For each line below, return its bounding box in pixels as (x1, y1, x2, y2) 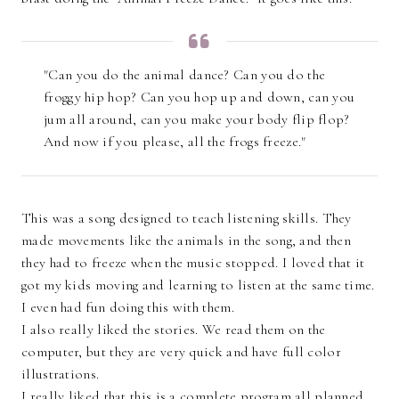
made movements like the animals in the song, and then (21, 232, 351, 250)
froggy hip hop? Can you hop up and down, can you (44, 88, 355, 107)
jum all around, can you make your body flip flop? (44, 110, 350, 129)
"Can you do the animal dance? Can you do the (44, 66, 326, 85)
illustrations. (21, 365, 100, 384)
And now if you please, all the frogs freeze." (44, 133, 306, 151)
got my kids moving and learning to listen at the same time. (21, 276, 375, 295)
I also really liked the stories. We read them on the (21, 321, 326, 339)
